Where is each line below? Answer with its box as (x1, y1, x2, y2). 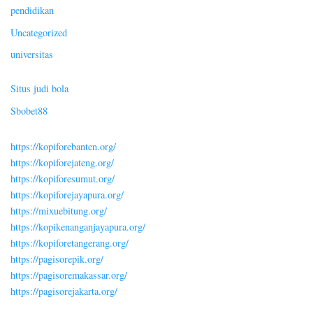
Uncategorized (10, 25, 67, 39)
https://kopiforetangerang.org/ (10, 235, 129, 249)
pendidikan (10, 3, 54, 17)
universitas (10, 48, 53, 61)
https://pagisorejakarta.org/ (10, 284, 117, 298)
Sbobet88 (10, 103, 48, 117)
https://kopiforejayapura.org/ (10, 187, 124, 201)
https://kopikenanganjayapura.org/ (10, 219, 145, 233)
